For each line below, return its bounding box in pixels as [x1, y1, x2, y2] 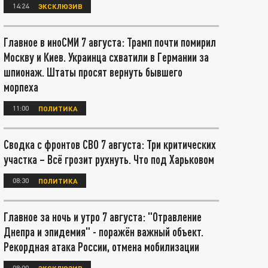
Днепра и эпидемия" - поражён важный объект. [4, 224, 203, 239]
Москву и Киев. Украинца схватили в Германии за [4, 50, 209, 64]
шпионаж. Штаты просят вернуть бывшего [4, 65, 182, 79]
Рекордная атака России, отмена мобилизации [4, 239, 199, 254]
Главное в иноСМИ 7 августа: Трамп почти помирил [4, 35, 216, 49]
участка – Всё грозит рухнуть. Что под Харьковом [4, 152, 214, 166]
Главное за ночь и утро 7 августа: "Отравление [4, 209, 202, 224]
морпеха [4, 80, 38, 94]
